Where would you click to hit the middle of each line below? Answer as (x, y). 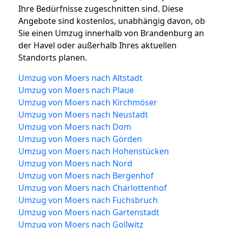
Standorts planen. (53, 57)
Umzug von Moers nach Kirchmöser (88, 102)
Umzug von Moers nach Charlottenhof (93, 188)
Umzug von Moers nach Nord (75, 163)
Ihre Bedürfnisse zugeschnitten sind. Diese (101, 8)
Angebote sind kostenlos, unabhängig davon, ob (112, 21)
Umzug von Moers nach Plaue (76, 90)
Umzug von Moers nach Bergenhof (86, 175)
